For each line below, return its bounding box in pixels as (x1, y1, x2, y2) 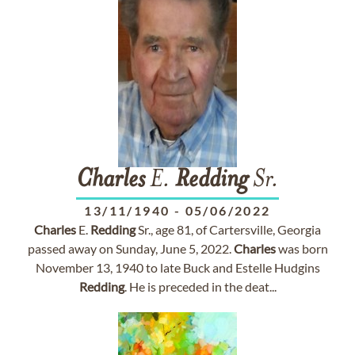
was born (275, 241, 328, 256)
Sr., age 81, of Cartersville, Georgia (136, 222, 321, 237)
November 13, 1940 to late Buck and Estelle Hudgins (35, 260, 320, 275)
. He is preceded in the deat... (124, 279, 277, 294)
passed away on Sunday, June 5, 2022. (27, 241, 234, 256)
